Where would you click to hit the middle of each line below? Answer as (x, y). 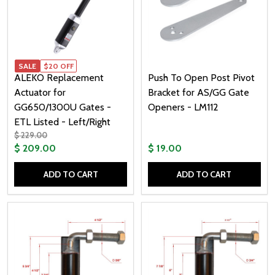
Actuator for (40, 93)
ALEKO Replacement (59, 78)
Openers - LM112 (183, 107)
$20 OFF (58, 66)
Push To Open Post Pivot (201, 78)
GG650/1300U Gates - (63, 107)
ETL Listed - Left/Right (62, 122)
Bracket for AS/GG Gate (198, 93)
